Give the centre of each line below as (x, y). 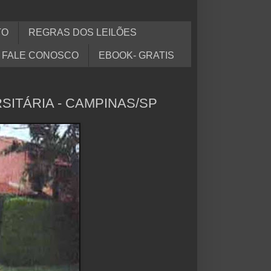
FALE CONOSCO (40, 55)
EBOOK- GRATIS (136, 55)
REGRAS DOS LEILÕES (83, 33)
